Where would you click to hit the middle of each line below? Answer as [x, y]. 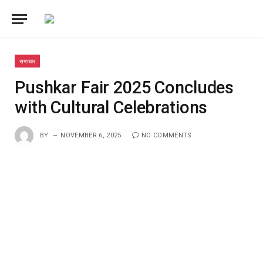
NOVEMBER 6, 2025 [91, 135]
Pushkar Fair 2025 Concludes [124, 87]
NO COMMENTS [166, 135]
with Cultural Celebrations [111, 107]
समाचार [28, 61]
